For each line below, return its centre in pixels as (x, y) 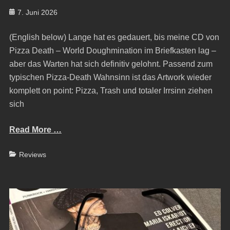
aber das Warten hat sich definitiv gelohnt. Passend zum (111, 64)
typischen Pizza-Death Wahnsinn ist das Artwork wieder (110, 77)
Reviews (32, 154)
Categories (26, 154)
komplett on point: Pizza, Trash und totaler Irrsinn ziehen (111, 90)
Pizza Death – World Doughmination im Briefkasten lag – (112, 50)
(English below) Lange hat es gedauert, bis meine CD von (114, 37)
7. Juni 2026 (37, 12)
